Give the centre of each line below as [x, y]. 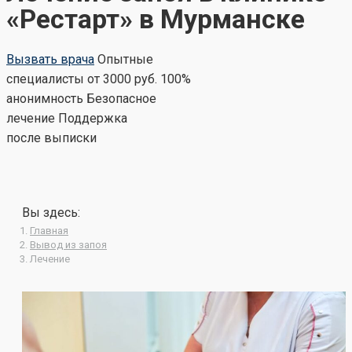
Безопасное [121, 99]
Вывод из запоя [68, 245]
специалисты [45, 79]
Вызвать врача [50, 60]
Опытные [125, 60]
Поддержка [93, 119]
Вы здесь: [51, 213]
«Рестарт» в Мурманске [156, 18]
